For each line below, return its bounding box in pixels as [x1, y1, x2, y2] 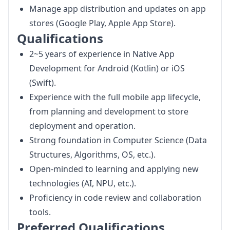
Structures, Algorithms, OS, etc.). [29, 149, 156, 160]
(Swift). [29, 77, 56, 88]
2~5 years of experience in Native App [29, 48, 175, 60]
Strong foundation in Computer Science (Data [29, 135, 207, 146]
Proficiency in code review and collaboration [29, 192, 201, 203]
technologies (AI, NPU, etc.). [29, 178, 136, 189]
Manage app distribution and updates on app [29, 3, 206, 14]
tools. [29, 206, 51, 218]
